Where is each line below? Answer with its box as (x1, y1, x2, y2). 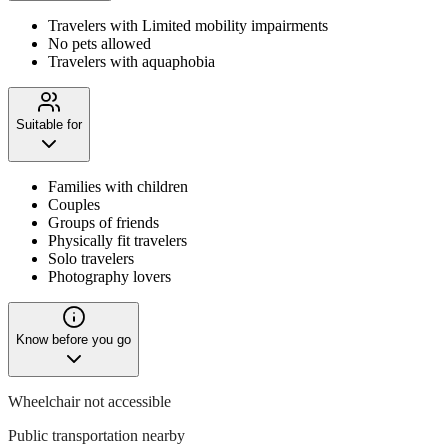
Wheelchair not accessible (8, 392, 171, 410)
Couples (48, 195, 100, 213)
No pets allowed (48, 34, 151, 52)
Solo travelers (48, 249, 134, 267)
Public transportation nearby (8, 426, 185, 444)
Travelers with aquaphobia (48, 52, 215, 70)
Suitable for (16, 116, 82, 132)
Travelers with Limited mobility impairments (48, 16, 328, 34)
